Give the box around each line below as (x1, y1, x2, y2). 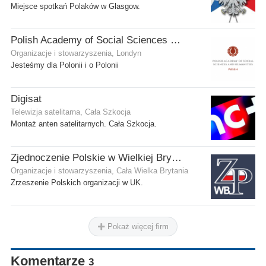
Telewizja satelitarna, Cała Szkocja (11, 107, 131, 116)
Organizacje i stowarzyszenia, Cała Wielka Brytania (11, 166, 188, 175)
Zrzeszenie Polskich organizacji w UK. (11, 178, 143, 187)
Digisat (11, 93, 42, 104)
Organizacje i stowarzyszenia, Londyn (11, 49, 141, 58)
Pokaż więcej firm (105, 221, 169, 231)
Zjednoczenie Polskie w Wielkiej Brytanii (172, 151, 182, 163)
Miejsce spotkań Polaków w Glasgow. (11, 2, 140, 11)
